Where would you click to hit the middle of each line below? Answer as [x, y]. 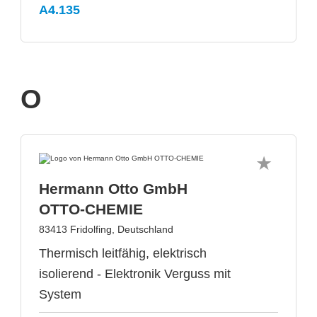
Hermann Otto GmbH [113, 189]
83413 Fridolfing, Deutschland [106, 229]
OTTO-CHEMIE [91, 209]
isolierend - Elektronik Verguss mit [135, 274]
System [60, 294]
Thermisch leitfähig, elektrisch [123, 253]
